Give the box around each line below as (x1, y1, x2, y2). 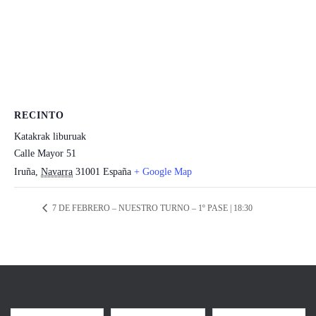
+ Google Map (134, 166, 192, 177)
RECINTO (14, 110, 64, 121)
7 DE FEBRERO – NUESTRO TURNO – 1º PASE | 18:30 (50, 203, 253, 214)
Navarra (41, 166, 73, 177)
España (103, 166, 131, 177)
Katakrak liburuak (14, 131, 86, 142)
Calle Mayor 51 (14, 148, 76, 159)
